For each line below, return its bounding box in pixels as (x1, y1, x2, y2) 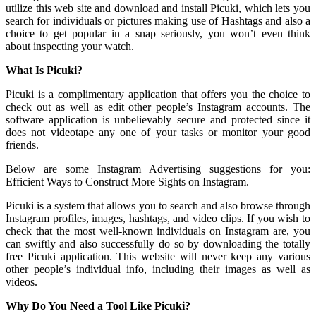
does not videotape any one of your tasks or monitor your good (6, 126, 310, 139)
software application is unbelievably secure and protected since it (6, 114, 310, 126)
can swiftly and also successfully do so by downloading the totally (6, 238, 310, 250)
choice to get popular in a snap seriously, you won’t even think (6, 28, 310, 40)
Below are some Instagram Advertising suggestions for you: (6, 163, 310, 176)
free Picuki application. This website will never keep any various (6, 250, 310, 263)
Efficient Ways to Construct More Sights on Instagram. (6, 176, 249, 188)
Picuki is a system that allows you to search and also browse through (6, 200, 310, 212)
